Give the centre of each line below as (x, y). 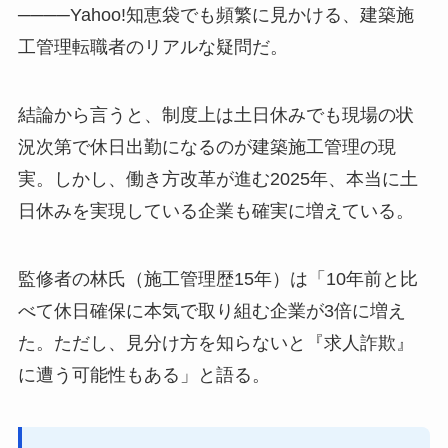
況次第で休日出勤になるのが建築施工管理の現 (206, 147)
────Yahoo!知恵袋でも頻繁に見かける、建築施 (215, 15)
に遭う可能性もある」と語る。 (143, 374)
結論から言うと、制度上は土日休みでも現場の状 (215, 115)
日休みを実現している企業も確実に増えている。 (215, 211)
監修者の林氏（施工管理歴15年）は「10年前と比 (217, 278)
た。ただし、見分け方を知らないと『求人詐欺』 (215, 342)
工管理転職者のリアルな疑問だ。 (152, 47)
